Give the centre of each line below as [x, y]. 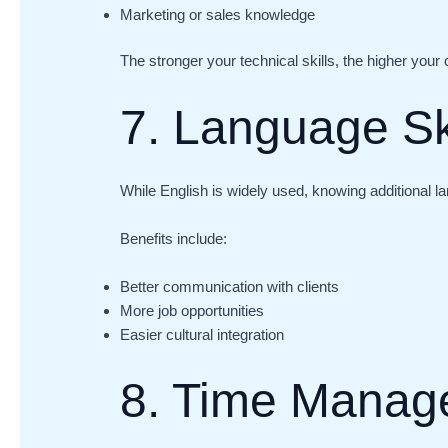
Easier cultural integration [202, 335]
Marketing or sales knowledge [218, 14]
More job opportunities [192, 311]
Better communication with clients [230, 287]
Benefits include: [174, 239]
